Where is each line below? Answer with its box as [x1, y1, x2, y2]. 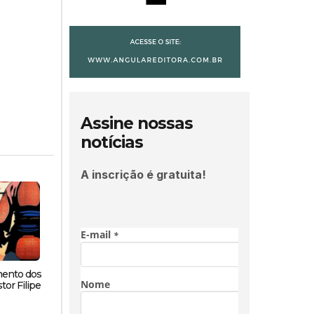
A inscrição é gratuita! [80, 167, 206, 182]
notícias [80, 132, 143, 152]
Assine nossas [80, 113, 193, 133]
